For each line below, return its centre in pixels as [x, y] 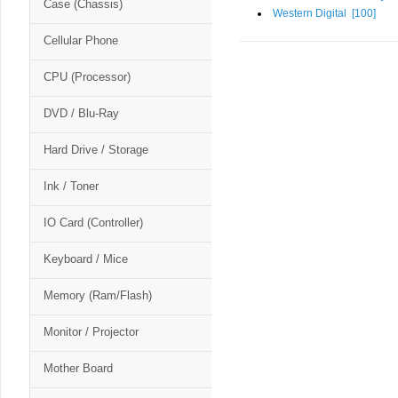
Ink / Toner [71, 186]
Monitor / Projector [91, 332]
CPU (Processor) [87, 77]
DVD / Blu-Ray [81, 113]
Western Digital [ [314, 13]
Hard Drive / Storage [96, 150]
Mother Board [78, 368]
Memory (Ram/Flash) [98, 295]
